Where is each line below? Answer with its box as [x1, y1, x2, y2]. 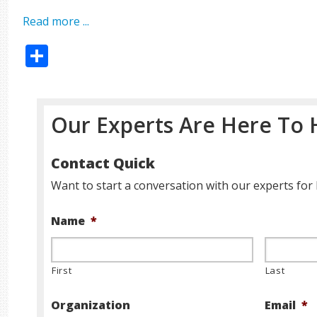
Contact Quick [51, 154, 156, 173]
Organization [51, 297, 131, 313]
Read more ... [23, 13, 90, 29]
